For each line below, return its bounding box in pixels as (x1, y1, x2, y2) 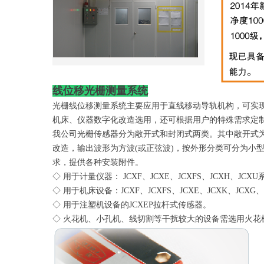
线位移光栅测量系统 (52, 85, 148, 97)
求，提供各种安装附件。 (52, 158, 143, 167)
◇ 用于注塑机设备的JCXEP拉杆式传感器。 (52, 200, 211, 209)
